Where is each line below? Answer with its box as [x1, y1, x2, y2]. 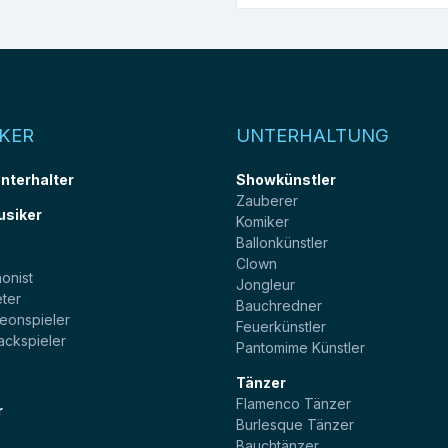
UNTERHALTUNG [236, 123, 389, 146]
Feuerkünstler [236, 317, 326, 335]
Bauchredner [236, 296, 322, 314]
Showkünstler [236, 170, 336, 188]
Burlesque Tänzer [236, 415, 354, 433]
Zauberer [236, 191, 298, 209]
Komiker [236, 212, 289, 230]
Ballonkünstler [236, 233, 328, 251]
